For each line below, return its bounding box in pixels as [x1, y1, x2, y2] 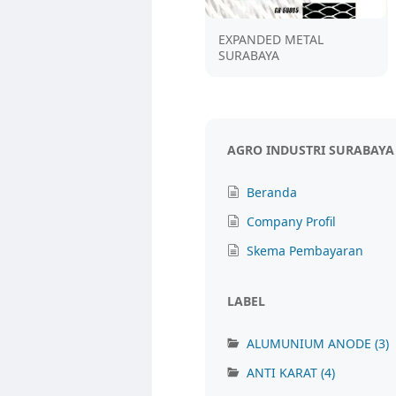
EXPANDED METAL [218, 30, 324, 48]
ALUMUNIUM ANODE [247, 335, 375, 353]
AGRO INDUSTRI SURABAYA [227, 141, 394, 159]
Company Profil [247, 213, 336, 231]
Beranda [247, 184, 297, 202]
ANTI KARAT [247, 364, 321, 382]
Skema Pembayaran [247, 242, 363, 260]
